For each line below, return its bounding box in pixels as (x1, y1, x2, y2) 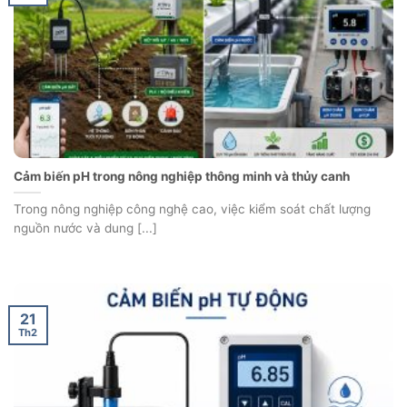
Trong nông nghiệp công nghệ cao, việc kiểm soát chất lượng (14, 201, 371, 216)
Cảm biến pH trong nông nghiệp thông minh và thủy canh (14, 169, 350, 184)
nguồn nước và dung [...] (14, 220, 157, 235)
